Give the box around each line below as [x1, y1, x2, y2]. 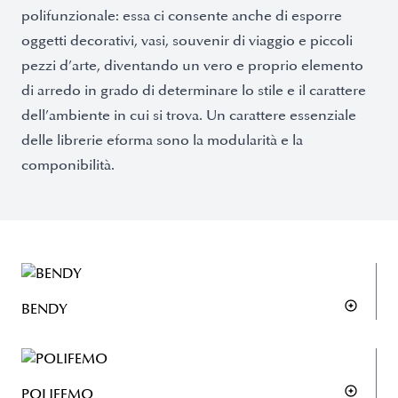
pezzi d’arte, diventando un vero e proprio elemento [21, 57, 363, 75]
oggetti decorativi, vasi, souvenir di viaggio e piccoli [21, 32, 353, 50]
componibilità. [21, 156, 115, 174]
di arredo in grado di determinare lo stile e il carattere [21, 82, 366, 99]
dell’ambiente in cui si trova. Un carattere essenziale [21, 107, 356, 124]
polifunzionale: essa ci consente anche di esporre [21, 7, 342, 25]
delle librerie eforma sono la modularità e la [21, 131, 303, 149]
